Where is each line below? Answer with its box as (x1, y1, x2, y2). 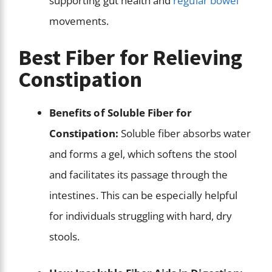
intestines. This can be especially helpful (49, 188, 238, 203)
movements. (49, 13, 112, 28)
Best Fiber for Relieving (18, 44, 243, 72)
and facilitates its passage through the (49, 168, 228, 182)
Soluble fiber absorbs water (118, 126, 251, 141)
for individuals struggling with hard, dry (49, 209, 233, 223)
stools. (49, 229, 83, 244)
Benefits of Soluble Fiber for (49, 106, 192, 120)
